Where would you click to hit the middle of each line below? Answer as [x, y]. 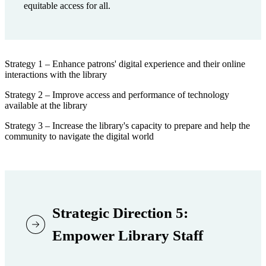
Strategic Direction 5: [120, 213]
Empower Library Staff [128, 236]
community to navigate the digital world [79, 137]
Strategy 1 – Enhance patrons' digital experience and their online [125, 64]
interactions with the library [56, 75]
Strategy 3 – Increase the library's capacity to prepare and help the [127, 126]
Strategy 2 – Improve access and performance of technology [117, 95]
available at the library [46, 106]
